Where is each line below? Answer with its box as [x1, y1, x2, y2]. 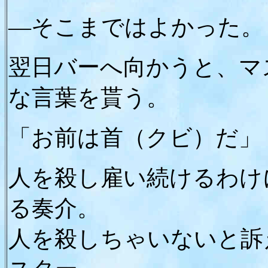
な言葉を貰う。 [8, 85, 169, 110]
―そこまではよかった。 [8, 14, 264, 39]
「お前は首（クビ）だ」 [8, 125, 261, 150]
